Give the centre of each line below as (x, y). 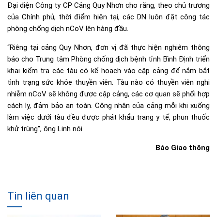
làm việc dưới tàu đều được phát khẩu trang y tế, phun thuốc (108, 117)
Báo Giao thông (183, 148)
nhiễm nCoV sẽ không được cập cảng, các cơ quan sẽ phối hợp (108, 94)
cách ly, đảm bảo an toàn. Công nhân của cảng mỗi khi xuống (108, 106)
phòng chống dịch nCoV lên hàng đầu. (68, 29)
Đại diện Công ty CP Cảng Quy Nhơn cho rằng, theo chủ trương (108, 6)
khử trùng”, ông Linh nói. (46, 129)
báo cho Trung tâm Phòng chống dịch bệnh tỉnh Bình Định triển (108, 59)
